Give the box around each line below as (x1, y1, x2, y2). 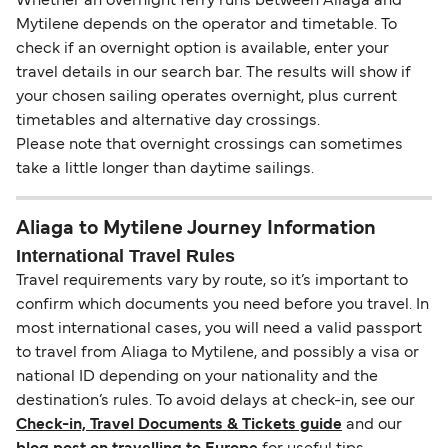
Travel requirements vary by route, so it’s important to (16, 274, 408, 289)
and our (342, 418, 402, 433)
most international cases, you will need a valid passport (16, 322, 422, 337)
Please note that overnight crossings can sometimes (16, 138, 403, 153)
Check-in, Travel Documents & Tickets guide (16, 418, 342, 433)
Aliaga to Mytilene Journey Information (16, 220, 376, 239)
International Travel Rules (16, 246, 235, 267)
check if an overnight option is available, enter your (16, 42, 389, 57)
